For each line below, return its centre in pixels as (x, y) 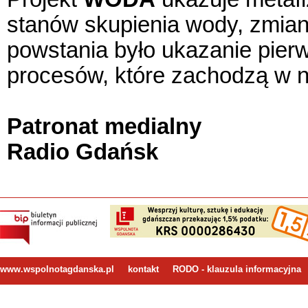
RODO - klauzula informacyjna (237, 269)
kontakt (143, 269)
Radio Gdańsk (82, 152)
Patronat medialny (104, 126)
